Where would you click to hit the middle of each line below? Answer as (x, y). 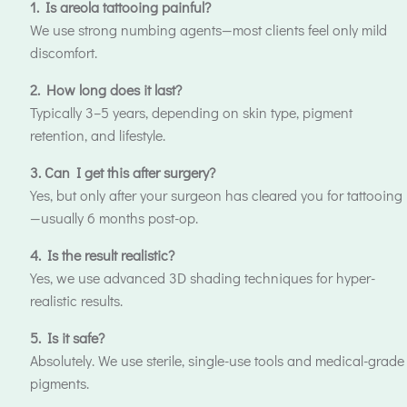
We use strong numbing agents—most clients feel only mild (208, 30)
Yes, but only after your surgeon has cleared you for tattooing (216, 195)
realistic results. (76, 300)
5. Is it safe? (67, 338)
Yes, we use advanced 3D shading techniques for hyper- (203, 278)
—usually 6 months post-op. (114, 218)
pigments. (60, 383)
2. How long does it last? (106, 89)
